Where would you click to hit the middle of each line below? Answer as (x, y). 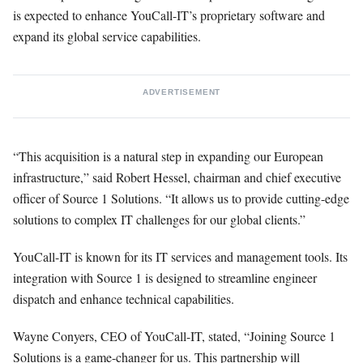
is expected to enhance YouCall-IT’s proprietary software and (169, 15)
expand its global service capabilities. (107, 36)
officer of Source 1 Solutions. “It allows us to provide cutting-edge (181, 198)
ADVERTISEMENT (181, 92)
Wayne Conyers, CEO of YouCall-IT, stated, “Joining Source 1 (174, 335)
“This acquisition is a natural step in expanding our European (168, 156)
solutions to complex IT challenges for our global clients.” (159, 219)
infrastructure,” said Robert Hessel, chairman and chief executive (177, 177)
